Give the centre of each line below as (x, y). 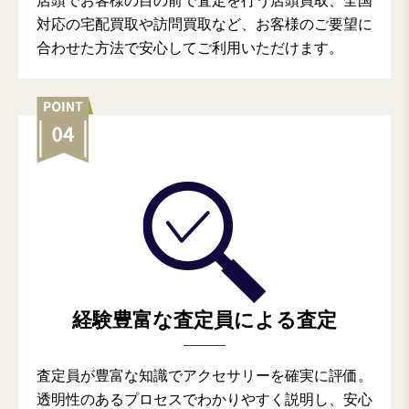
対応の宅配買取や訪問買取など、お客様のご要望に (204, 25)
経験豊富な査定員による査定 (204, 320)
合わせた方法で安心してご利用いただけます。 (190, 48)
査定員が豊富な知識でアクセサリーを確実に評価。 (204, 376)
